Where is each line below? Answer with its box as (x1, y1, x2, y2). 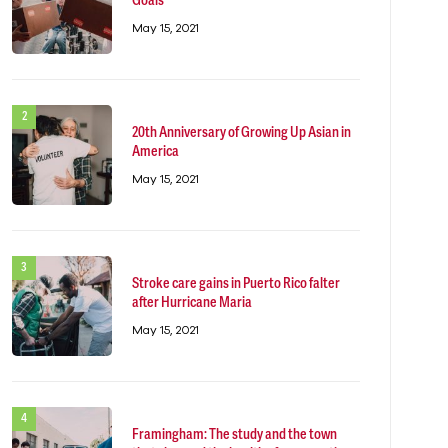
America (132, 143, 179, 161)
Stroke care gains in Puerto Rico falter (132, 275, 340, 293)
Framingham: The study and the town (132, 426, 337, 444)
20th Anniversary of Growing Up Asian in (132, 124, 308, 142)
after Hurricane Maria (132, 294, 252, 312)
